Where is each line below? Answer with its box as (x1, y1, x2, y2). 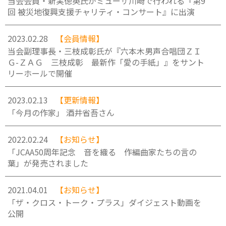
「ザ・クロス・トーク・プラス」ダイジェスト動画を (8, 196, 201, 208)
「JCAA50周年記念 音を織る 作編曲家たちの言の (8, 146, 197, 158)
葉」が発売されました (8, 157, 88, 169)
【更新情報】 (55, 94, 104, 106)
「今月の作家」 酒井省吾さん (8, 106, 115, 119)
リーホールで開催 (8, 67, 72, 79)
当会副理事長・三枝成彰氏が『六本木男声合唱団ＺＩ (8, 45, 201, 57)
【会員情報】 (55, 32, 104, 44)
